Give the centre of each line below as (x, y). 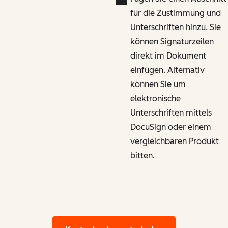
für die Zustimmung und (175, 13)
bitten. (142, 155)
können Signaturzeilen (172, 41)
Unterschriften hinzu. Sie (175, 27)
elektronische (155, 98)
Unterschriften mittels (171, 112)
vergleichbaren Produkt (174, 141)
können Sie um (158, 84)
